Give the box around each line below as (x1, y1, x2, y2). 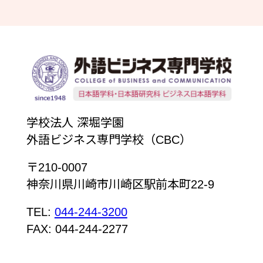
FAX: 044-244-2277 (26, 222, 128, 236)
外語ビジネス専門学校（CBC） (26, 133, 191, 147)
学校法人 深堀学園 (26, 116, 124, 130)
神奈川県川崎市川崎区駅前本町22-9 (26, 178, 214, 191)
